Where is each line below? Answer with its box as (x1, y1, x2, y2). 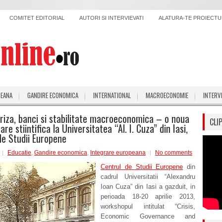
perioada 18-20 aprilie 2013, (101, 193, 195, 200)
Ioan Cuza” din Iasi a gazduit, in (101, 183, 195, 190)
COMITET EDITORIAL (9, 15, 64, 21)
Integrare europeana (90, 149, 146, 156)
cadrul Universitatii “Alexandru (101, 173, 195, 180)
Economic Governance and (101, 213, 195, 220)
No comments (155, 149, 192, 156)
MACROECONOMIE (146, 90, 188, 100)
